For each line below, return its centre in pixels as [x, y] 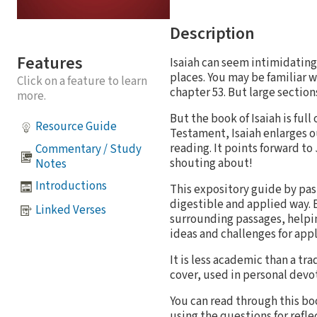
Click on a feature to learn [82, 81]
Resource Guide [76, 127]
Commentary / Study [88, 149]
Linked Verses [71, 211]
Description [212, 33]
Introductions [71, 186]
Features [50, 63]
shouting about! [211, 163]
